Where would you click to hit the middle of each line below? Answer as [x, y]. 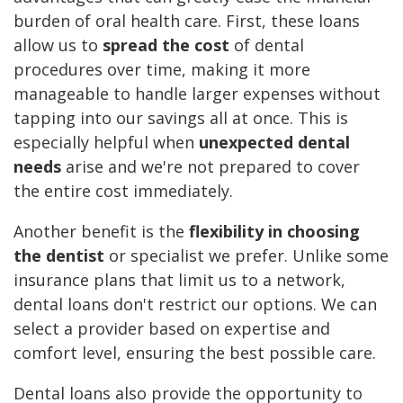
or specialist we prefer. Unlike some [246, 256]
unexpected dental [274, 143]
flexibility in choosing [274, 232]
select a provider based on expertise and [172, 329]
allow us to [58, 45]
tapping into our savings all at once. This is [181, 118]
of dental [267, 45]
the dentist [59, 256]
